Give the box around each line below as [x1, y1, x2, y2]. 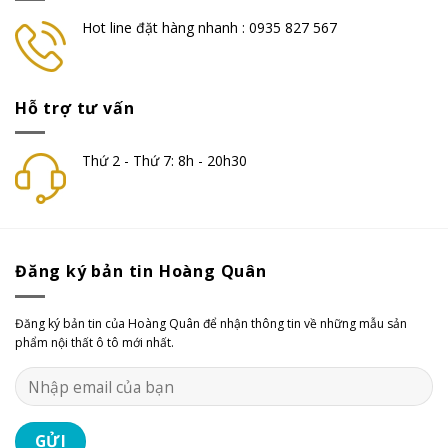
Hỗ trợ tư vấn [15, 96, 135, 119]
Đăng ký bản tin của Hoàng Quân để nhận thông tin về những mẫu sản [15, 314, 407, 332]
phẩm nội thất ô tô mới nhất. [15, 333, 174, 351]
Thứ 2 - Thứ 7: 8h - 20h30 [82, 151, 247, 171]
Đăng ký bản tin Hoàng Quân [15, 260, 267, 283]
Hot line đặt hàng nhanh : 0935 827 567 [82, 18, 337, 38]
